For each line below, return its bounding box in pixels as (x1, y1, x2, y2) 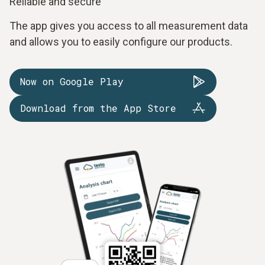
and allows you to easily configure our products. (9, 35, 232, 48)
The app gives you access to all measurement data (9, 19, 248, 32)
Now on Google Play (20, 75, 124, 88)
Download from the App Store (20, 102, 176, 115)
